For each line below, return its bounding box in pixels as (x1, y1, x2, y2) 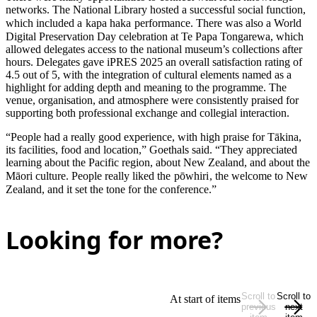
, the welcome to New (209, 170, 308, 183)
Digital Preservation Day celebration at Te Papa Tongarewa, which (6, 30, 304, 43)
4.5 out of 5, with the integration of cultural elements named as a (6, 69, 292, 81)
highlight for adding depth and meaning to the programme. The (6, 81, 287, 94)
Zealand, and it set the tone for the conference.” (6, 183, 217, 196)
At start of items (170, 292, 241, 305)
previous (241, 301, 276, 313)
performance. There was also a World (132, 17, 301, 30)
